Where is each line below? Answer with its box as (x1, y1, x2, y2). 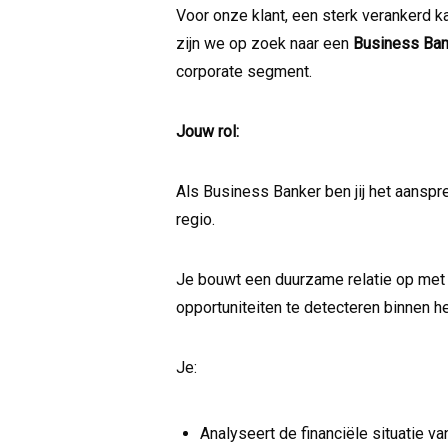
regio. (176, 210, 215, 230)
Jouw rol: (176, 122, 239, 142)
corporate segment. (176, 62, 312, 82)
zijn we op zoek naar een (176, 34, 353, 54)
